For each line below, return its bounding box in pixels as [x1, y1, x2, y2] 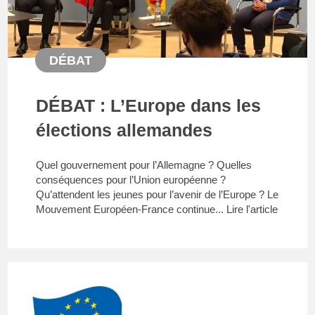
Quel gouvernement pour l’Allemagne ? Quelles [36, 158, 252, 171]
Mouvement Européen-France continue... [36, 202, 227, 215]
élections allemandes [36, 120, 213, 140]
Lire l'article [226, 202, 278, 215]
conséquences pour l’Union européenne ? [36, 173, 226, 186]
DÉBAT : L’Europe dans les [36, 95, 262, 115]
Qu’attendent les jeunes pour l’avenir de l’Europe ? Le [36, 188, 279, 200]
